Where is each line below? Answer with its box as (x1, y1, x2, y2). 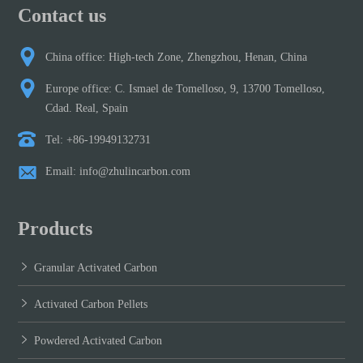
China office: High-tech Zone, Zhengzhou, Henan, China (45, 51, 308, 64)
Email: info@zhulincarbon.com (45, 165, 191, 178)
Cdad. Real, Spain (45, 102, 129, 115)
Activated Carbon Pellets (34, 298, 148, 311)
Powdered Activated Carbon (34, 335, 163, 348)
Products (18, 218, 93, 240)
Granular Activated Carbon (34, 262, 158, 275)
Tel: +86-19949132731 (45, 134, 152, 147)
